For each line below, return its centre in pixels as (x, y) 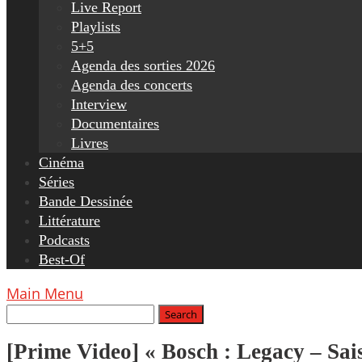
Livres (90, 143)
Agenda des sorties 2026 (143, 65)
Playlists (96, 27)
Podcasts (64, 240)
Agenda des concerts (132, 85)
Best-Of (62, 259)
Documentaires (115, 124)
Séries (57, 182)
